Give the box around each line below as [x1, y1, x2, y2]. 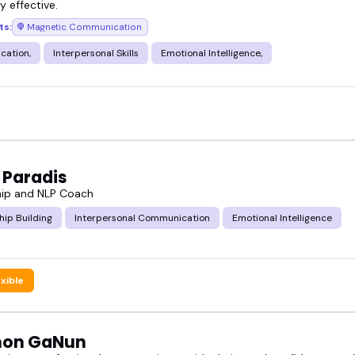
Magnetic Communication [27, 21, 143, 32]
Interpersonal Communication [74, 211, 210, 224]
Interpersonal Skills [53, 46, 139, 59]
